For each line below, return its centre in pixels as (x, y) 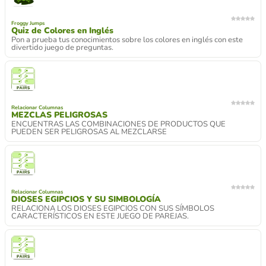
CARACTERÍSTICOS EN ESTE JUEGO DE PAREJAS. (100, 216)
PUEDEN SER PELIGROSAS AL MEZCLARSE (89, 132)
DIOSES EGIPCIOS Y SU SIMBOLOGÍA (86, 199)
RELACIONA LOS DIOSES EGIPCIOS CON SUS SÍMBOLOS (113, 208)
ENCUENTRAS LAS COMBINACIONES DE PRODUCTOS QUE (118, 124)
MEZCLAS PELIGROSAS (59, 115)
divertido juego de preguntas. (62, 47)
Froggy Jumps (28, 23)
